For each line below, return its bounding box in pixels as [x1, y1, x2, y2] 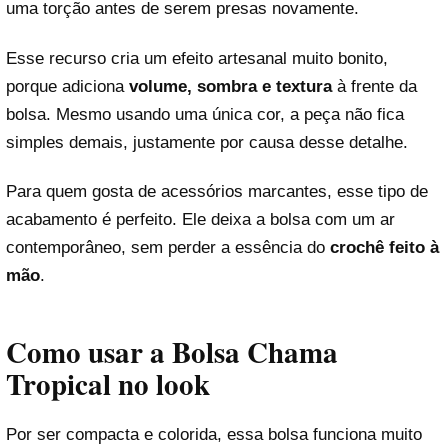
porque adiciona [6, 76, 129, 96]
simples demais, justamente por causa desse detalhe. [6, 132, 408, 152]
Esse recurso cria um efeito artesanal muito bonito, [6, 48, 388, 68]
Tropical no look [6, 363, 210, 406]
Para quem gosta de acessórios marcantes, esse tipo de [6, 181, 428, 201]
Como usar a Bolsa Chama [6, 331, 338, 374]
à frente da [332, 76, 417, 96]
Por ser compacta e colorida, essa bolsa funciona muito [6, 424, 422, 444]
